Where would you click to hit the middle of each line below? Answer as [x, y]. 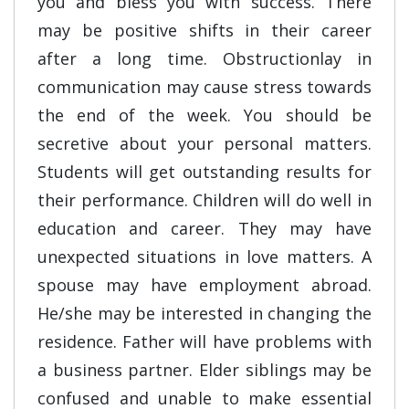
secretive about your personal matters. [204, 143]
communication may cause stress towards [204, 87]
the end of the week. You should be [204, 115]
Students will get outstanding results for [204, 172]
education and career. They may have [204, 228]
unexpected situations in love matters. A [204, 257]
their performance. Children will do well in [204, 200]
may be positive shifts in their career [204, 30]
